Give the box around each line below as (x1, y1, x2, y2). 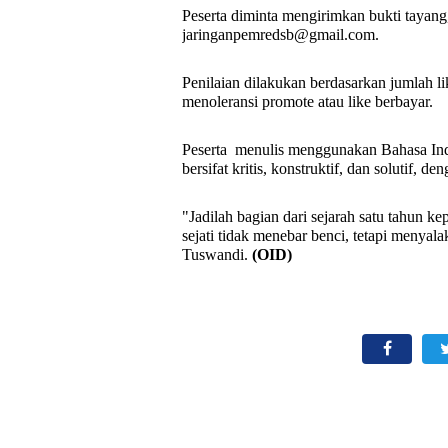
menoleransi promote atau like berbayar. (182, 93, 433, 110)
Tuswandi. (182, 246, 252, 263)
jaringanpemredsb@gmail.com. (182, 26, 383, 43)
